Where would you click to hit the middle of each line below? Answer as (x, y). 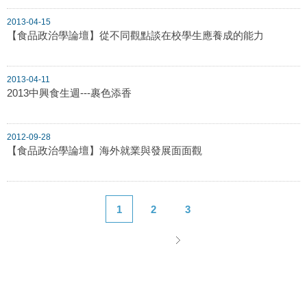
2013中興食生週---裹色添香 (69, 93)
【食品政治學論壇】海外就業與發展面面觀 (105, 150)
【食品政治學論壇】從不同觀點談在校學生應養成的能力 (135, 35)
